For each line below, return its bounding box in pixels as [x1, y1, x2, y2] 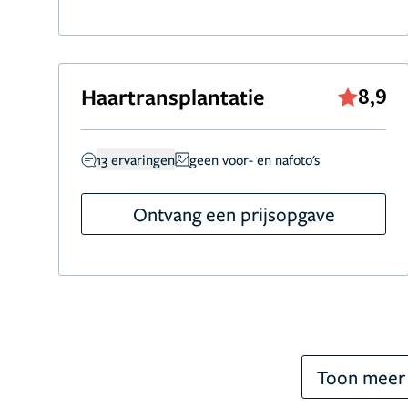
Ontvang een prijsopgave [132, 201, 335, 227]
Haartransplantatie [81, 82, 264, 111]
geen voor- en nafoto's [189, 150, 320, 168]
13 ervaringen [97, 150, 175, 168]
